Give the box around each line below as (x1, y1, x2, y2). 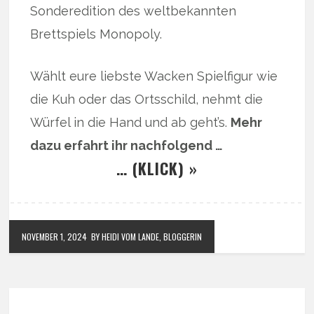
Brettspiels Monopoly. (30, 26, 163, 41)
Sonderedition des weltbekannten (30, 3, 237, 18)
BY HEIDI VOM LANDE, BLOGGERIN (91, 230, 203, 243)
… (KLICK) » (116, 156, 198, 179)
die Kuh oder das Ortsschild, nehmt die (30, 91, 264, 107)
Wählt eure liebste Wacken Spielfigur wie (30, 68, 278, 83)
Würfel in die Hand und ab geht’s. (30, 114, 231, 130)
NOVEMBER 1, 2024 (22, 230, 88, 243)
